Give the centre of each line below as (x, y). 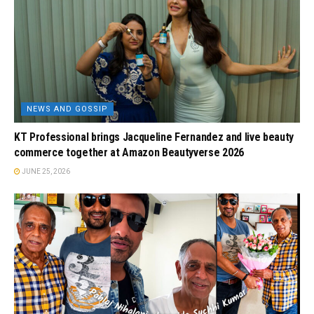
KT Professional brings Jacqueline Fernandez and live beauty (154, 137)
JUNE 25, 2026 (45, 171)
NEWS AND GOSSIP (67, 109)
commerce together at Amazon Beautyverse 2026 (129, 152)
